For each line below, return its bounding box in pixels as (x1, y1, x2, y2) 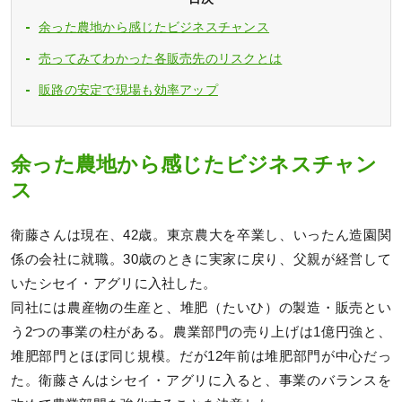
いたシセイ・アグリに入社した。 (11, 276, 217, 292)
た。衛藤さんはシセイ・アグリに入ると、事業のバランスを (11, 373, 391, 389)
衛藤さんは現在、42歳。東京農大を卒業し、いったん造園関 (11, 228, 391, 243)
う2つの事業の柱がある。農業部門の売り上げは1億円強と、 (11, 325, 391, 340)
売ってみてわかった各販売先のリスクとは (39, 50, 283, 66)
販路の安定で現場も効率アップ (39, 82, 218, 97)
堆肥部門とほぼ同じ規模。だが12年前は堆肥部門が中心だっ (11, 349, 391, 364)
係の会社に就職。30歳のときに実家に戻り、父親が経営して (11, 252, 391, 267)
